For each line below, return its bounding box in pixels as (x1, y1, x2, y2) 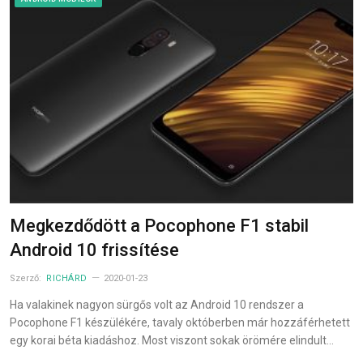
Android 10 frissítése (10, 240, 179, 261)
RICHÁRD (46, 273, 88, 284)
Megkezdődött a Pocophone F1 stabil (10, 216, 309, 237)
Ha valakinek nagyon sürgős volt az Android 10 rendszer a (10, 298, 304, 312)
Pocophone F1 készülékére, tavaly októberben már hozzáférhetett (10, 316, 350, 330)
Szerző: (10, 273, 44, 284)
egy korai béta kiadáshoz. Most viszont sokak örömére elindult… (10, 334, 334, 348)
